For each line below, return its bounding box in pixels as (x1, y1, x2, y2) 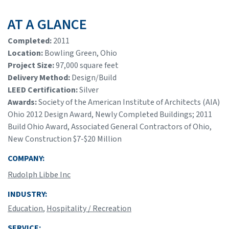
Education (8, 202, 43, 214)
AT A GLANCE (8, 14, 87, 35)
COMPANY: (8, 152, 44, 164)
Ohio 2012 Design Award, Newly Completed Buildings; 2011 (8, 108, 212, 120)
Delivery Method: (8, 72, 72, 83)
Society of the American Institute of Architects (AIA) (38, 96, 220, 108)
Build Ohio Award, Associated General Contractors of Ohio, (8, 121, 212, 132)
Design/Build (72, 72, 117, 83)
